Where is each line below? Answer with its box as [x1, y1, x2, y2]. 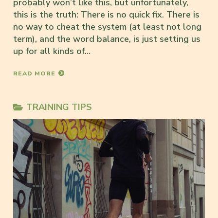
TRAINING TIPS [26, 101, 92, 113]
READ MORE [13, 69, 55, 77]
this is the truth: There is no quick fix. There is [13, 8, 200, 20]
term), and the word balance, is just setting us [13, 33, 200, 45]
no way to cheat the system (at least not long [13, 20, 201, 33]
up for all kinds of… [13, 45, 91, 57]
